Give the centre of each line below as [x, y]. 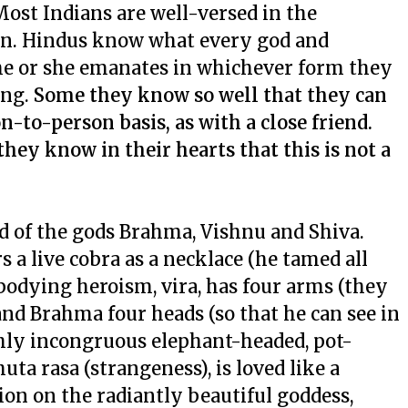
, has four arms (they [293, 286]
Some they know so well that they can [210, 95]
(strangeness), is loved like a [209, 368]
